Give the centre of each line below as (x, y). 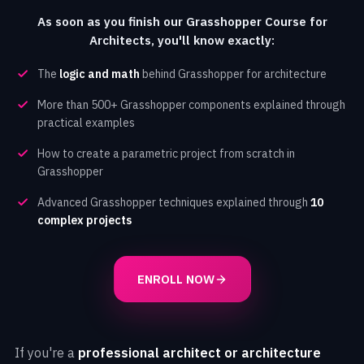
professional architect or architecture (199, 353)
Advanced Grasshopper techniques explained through (174, 202)
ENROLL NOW (175, 279)
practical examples (86, 123)
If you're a (46, 353)
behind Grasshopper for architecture (233, 74)
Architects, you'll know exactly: (182, 40)
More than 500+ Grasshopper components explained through (191, 105)
